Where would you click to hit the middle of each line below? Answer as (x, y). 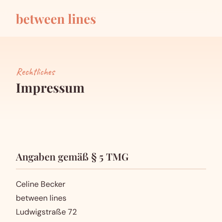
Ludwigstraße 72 (46, 212)
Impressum (50, 87)
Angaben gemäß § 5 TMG (72, 156)
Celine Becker (41, 184)
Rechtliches (35, 72)
